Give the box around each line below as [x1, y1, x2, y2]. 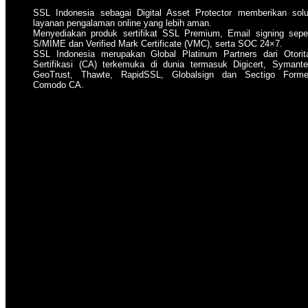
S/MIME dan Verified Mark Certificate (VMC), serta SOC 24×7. [33, 38, 283, 49]
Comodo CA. [33, 80, 84, 91]
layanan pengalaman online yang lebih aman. [33, 18, 212, 29]
